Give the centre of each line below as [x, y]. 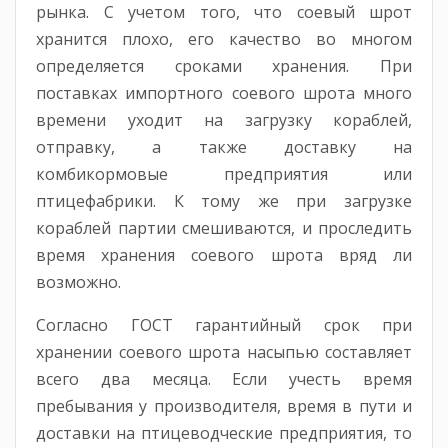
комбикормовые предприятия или [224, 173]
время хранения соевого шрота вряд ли [224, 254]
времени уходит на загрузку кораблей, [224, 119]
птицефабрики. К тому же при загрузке [224, 200]
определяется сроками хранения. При [224, 65]
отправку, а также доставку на [224, 146]
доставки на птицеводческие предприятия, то [224, 432]
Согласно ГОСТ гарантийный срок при [224, 324]
